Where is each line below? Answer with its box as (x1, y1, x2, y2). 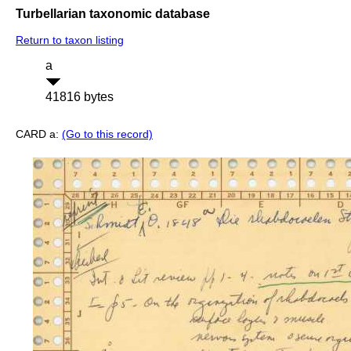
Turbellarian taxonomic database (16, 6, 210, 20)
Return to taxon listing (16, 34, 124, 47)
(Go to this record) (62, 128, 153, 141)
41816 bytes (45, 90, 114, 104)
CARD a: (16, 128, 62, 141)
